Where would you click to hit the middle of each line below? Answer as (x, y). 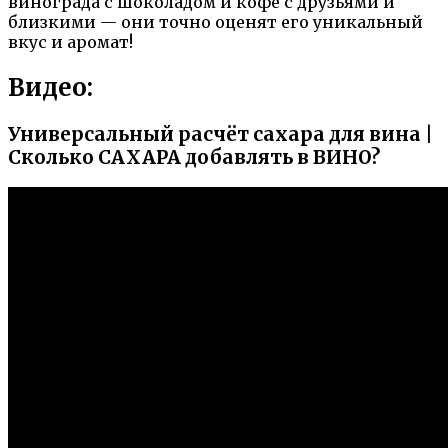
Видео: (50, 87)
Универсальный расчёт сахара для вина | (220, 134)
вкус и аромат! (70, 41)
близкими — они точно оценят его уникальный (215, 21)
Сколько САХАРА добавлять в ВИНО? (194, 157)
